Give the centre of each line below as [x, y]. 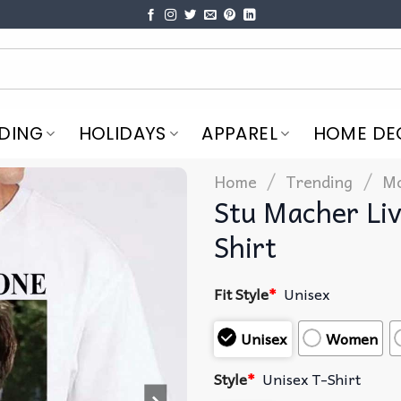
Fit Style [241, 293]
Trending [320, 181]
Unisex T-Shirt [312, 379]
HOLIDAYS [122, 134]
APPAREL [240, 134]
